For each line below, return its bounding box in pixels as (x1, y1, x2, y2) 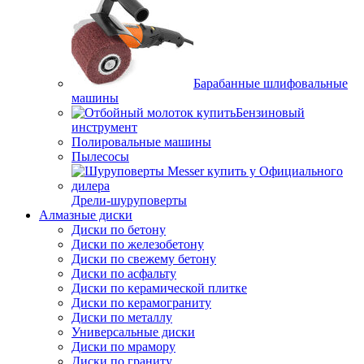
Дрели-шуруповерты (71, 193, 187, 207)
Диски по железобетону (71, 236, 204, 251)
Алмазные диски (39, 207, 132, 222)
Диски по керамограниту (71, 295, 211, 310)
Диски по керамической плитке (71, 280, 247, 295)
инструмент (71, 119, 137, 134)
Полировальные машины (71, 134, 211, 149)
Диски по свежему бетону (71, 251, 216, 266)
